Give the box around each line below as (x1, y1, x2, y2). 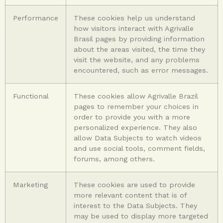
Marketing (13, 180, 48, 189)
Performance (13, 13, 58, 22)
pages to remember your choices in (74, 102, 199, 111)
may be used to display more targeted (74, 212, 208, 220)
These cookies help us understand (74, 13, 195, 22)
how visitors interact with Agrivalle (74, 24, 194, 32)
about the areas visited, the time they (74, 45, 205, 53)
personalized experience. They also (74, 123, 197, 131)
